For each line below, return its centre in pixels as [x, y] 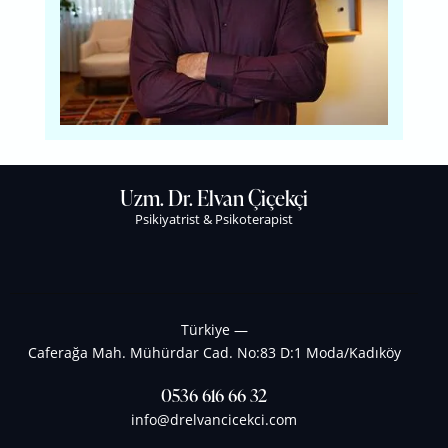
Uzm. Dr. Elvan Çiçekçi [214, 198]
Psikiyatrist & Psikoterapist [214, 219]
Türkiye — [214, 329]
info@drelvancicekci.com [214, 420]
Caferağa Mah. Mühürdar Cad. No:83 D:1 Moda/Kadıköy [214, 352]
